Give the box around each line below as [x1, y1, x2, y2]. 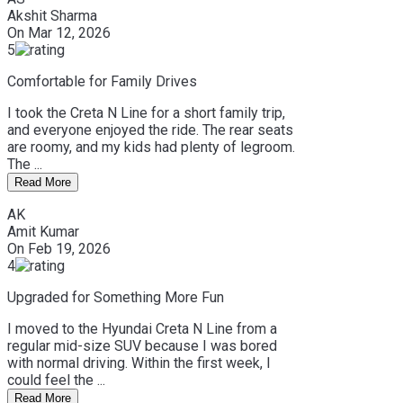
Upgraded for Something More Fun [7, 288, 224, 306]
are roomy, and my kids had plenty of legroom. [7, 138, 295, 156]
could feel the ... [7, 371, 105, 389]
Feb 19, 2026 [28, 239, 111, 257]
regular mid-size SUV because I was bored [7, 336, 277, 354]
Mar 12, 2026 [28, 23, 111, 41]
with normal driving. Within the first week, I [7, 354, 271, 372]
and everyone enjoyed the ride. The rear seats [7, 121, 293, 139]
